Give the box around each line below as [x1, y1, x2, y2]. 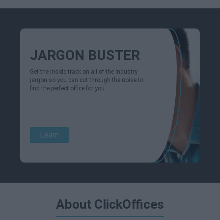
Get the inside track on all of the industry [30, 68, 137, 75]
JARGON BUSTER [30, 47, 140, 63]
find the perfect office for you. [30, 85, 106, 92]
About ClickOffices [56, 197, 164, 212]
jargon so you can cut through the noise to [30, 77, 143, 83]
